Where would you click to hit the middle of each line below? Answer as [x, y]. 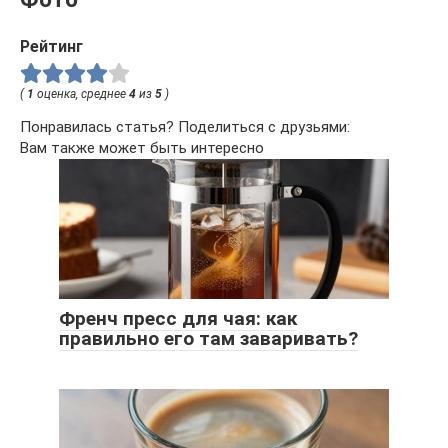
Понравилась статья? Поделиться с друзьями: [185, 127]
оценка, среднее [81, 94]
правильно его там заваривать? [208, 339]
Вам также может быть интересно [142, 148]
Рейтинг [51, 47]
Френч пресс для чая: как [178, 319]
